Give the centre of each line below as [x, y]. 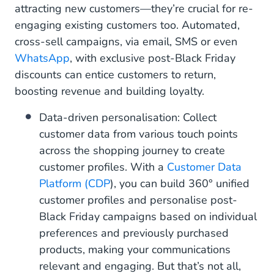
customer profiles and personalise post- [138, 200]
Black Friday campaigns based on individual [148, 217]
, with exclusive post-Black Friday [153, 58]
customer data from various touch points [139, 134]
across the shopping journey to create [132, 150]
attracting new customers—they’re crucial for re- [134, 9]
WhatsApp [42, 58]
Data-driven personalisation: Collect [128, 117]
